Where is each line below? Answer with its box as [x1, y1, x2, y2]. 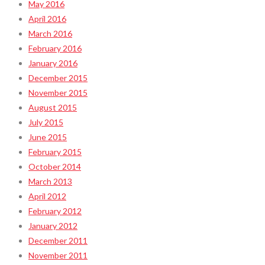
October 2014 [28, 161, 81, 172]
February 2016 [28, 43, 82, 53]
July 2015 [28, 117, 63, 127]
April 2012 [28, 190, 66, 201]
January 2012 [28, 220, 77, 231]
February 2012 [28, 205, 82, 216]
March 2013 [28, 176, 72, 186]
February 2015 [28, 146, 82, 157]
